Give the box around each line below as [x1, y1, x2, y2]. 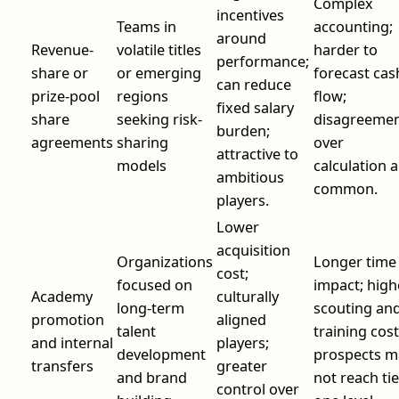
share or [31, 62, 88, 83]
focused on [117, 274, 192, 295]
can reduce [216, 74, 291, 94]
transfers [31, 355, 94, 376]
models [117, 155, 167, 175]
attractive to [216, 143, 298, 164]
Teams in [117, 16, 176, 37]
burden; [216, 120, 270, 141]
